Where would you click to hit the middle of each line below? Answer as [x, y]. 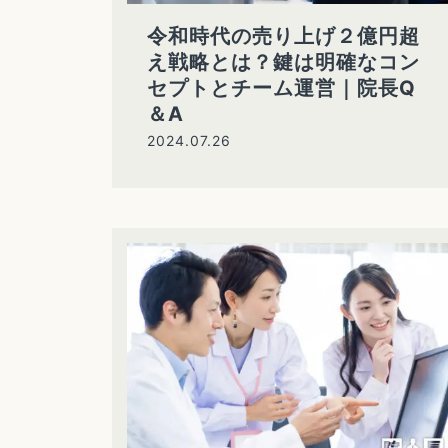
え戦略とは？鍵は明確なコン [283, 62]
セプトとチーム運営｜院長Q [281, 88]
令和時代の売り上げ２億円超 [283, 36]
